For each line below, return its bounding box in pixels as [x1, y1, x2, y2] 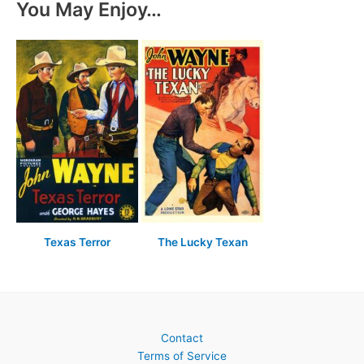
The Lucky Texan [157, 235, 248, 249]
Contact [161, 331, 203, 345]
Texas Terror [44, 235, 110, 249]
